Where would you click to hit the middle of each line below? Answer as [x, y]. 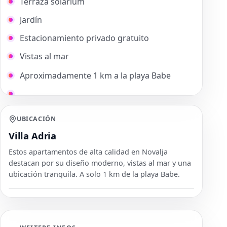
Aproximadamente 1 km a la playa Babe [95, 76]
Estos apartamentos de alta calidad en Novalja [88, 152]
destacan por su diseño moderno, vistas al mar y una [100, 163]
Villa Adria [32, 136]
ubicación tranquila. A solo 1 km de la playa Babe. [94, 174]
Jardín [31, 20]
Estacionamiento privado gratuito [84, 38]
